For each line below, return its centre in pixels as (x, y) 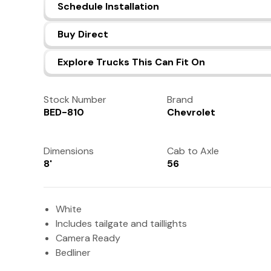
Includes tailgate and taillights (121, 224)
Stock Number (75, 100)
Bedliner (73, 253)
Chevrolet (191, 112)
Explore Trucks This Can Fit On (131, 62)
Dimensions (69, 151)
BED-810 (64, 112)
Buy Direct (83, 34)
